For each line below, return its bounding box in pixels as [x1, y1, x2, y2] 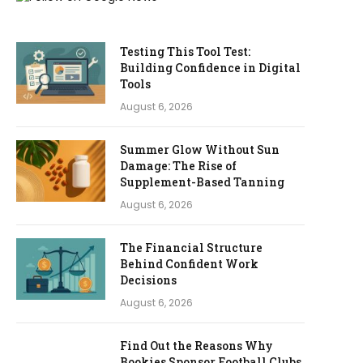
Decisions [120, 272, 177, 288]
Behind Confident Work [120, 256, 258, 271]
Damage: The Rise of [120, 158, 237, 173]
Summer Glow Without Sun [120, 142, 280, 157]
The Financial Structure [120, 240, 263, 255]
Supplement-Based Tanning [120, 174, 284, 190]
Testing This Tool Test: [120, 44, 250, 59]
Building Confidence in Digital [120, 60, 301, 75]
